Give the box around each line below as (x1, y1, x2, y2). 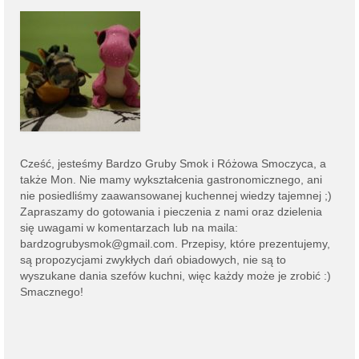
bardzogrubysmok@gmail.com (20, 236, 175, 250)
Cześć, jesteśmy (20, 156, 106, 170)
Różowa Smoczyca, (217, 156, 317, 170)
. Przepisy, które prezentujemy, (175, 236, 330, 250)
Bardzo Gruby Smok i (106, 156, 214, 170)
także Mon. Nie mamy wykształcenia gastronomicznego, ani (20, 172, 322, 186)
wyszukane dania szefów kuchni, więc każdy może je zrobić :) (20, 268, 331, 282)
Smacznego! (20, 284, 83, 298)
